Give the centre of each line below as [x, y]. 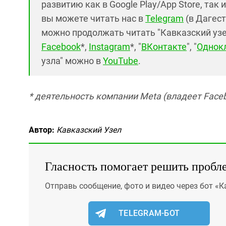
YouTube [121, 61]
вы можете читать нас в [93, 18]
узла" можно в [72, 61]
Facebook [61, 47]
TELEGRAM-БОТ [149, 213]
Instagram [109, 47]
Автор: [42, 130]
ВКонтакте [164, 47]
